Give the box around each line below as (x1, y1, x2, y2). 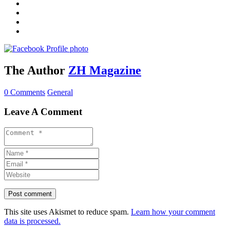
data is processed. (4, 217, 61, 226)
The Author (4, 63, 65, 77)
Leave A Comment (4, 106, 82, 118)
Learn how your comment (131, 207, 215, 217)
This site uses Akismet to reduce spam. (4, 207, 131, 217)
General (47, 87, 73, 97)
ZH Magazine (68, 63, 141, 77)
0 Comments (4, 87, 45, 97)
